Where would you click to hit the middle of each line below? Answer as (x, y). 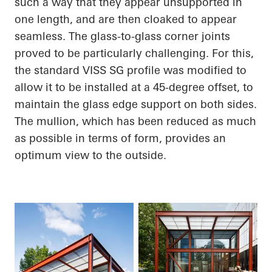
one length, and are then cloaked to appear (126, 19)
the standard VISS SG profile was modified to (131, 70)
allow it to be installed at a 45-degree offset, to (134, 87)
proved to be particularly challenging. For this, (134, 53)
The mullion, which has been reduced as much (135, 121)
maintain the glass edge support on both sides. (136, 104)
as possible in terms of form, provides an (120, 138)
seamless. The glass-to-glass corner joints (122, 36)
